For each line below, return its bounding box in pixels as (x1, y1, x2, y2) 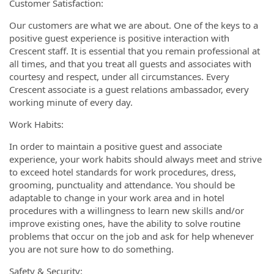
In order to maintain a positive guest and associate (9, 139, 222, 152)
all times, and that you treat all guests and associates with (9, 57, 251, 70)
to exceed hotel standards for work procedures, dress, (9, 165, 236, 178)
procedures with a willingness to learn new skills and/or (9, 204, 244, 217)
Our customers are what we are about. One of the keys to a (9, 18, 258, 31)
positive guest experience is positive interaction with (9, 31, 229, 44)
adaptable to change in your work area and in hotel (9, 191, 224, 204)
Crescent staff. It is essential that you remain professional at (9, 44, 260, 57)
